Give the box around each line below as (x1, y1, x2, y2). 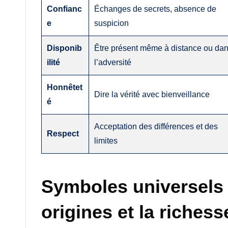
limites (94, 136, 118, 145)
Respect (47, 129, 79, 138)
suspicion (94, 18, 129, 27)
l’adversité (94, 58, 132, 67)
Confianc (47, 4, 82, 13)
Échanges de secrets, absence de (94, 4, 217, 13)
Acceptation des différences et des (94, 122, 218, 131)
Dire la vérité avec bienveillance (94, 90, 210, 99)
